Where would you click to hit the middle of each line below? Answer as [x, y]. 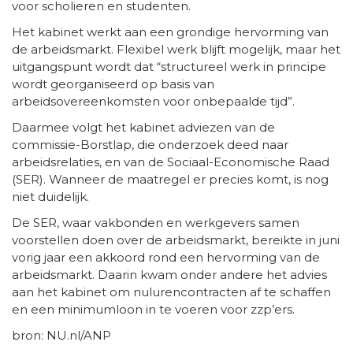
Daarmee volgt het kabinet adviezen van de [143, 127]
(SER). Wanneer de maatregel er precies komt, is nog [170, 179]
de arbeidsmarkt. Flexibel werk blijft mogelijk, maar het [176, 49]
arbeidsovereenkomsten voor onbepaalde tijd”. [153, 101]
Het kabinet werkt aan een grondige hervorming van [170, 32]
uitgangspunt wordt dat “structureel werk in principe [169, 66]
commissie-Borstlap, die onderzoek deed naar [150, 144]
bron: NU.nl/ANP [61, 335]
